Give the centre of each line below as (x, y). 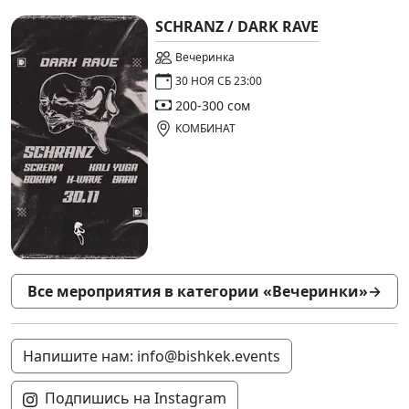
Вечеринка (205, 58)
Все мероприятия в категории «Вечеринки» (198, 292)
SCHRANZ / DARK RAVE (237, 27)
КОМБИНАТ (205, 129)
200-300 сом (213, 105)
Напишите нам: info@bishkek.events (152, 357)
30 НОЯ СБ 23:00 (219, 81)
